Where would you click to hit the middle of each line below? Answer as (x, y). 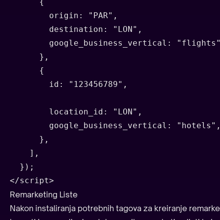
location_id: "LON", (76, 111)
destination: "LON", (76, 29)
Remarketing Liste (44, 194)
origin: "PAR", (64, 15)
